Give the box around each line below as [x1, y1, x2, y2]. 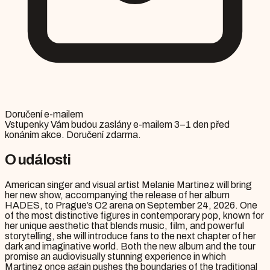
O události [5, 152, 71, 168]
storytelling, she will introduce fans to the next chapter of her [5, 231, 256, 242]
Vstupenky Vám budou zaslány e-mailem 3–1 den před [5, 119, 230, 130]
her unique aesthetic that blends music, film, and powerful [5, 221, 244, 231]
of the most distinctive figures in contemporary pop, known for [5, 210, 264, 221]
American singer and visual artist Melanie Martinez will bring [5, 180, 252, 190]
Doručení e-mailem [5, 109, 83, 120]
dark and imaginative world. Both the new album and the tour [5, 241, 256, 252]
